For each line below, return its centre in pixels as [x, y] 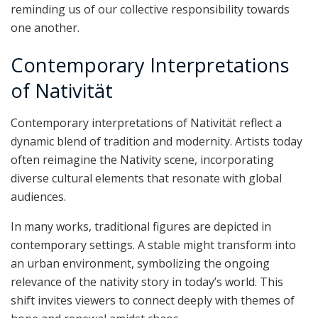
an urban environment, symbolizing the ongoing [140, 263]
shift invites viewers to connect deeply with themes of [153, 300]
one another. [45, 27]
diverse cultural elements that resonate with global [146, 178]
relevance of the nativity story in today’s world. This [147, 281]
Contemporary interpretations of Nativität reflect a [146, 122]
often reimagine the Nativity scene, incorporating [142, 159]
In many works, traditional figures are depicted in [141, 226]
